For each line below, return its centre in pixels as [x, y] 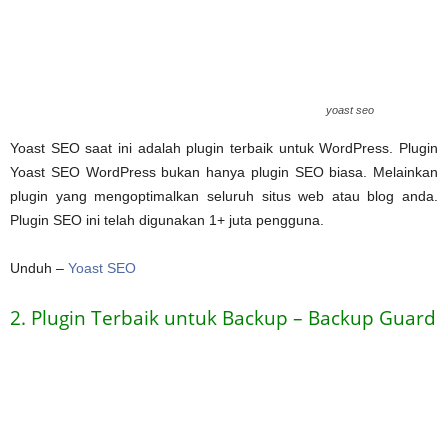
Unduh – [39, 267]
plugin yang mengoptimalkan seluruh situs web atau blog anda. [224, 195]
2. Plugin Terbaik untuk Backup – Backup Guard [223, 317]
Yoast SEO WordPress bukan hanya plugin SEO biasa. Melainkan [224, 171]
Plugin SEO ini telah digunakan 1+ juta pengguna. [167, 219]
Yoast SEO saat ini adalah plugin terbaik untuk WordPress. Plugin [224, 147]
